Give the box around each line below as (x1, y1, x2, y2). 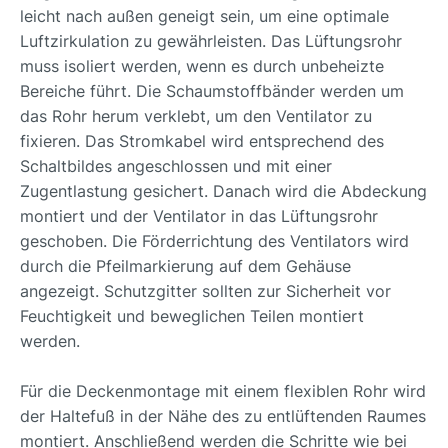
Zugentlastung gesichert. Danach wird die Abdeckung (20, 181, 427, 201)
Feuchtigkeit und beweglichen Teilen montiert (20, 306, 364, 326)
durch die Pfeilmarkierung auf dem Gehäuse (20, 256, 351, 276)
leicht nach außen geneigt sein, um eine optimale (20, 6, 389, 26)
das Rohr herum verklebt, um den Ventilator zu (20, 106, 372, 126)
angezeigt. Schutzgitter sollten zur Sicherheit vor (20, 281, 391, 301)
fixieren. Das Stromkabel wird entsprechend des (20, 131, 384, 151)
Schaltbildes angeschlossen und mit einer (20, 156, 332, 176)
